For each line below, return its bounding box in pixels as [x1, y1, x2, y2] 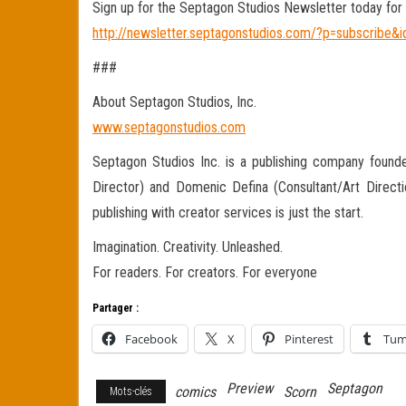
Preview [227, 380, 273, 397]
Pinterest [285, 331, 333, 347]
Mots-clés [110, 385, 152, 398]
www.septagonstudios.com [92, 119, 246, 136]
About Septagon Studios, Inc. [92, 93, 256, 111]
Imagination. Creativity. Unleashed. [92, 238, 283, 256]
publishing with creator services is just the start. [92, 204, 363, 221]
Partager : [92, 302, 139, 314]
